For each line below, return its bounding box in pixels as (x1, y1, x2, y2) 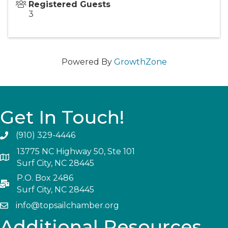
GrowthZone (113, 57, 167, 67)
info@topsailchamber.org (16, 201, 119, 210)
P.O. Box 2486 (17, 173, 73, 183)
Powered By (61, 57, 114, 67)
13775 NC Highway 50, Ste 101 (17, 147, 137, 156)
